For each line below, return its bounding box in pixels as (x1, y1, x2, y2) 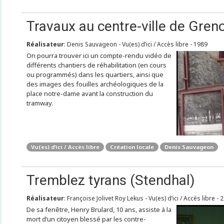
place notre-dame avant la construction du (26, 89, 153, 98)
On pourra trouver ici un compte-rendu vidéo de (26, 51, 171, 60)
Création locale (109, 143, 154, 150)
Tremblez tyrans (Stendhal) (26, 172, 195, 188)
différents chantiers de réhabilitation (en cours (26, 60, 166, 69)
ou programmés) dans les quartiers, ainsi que (26, 70, 163, 79)
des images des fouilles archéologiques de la (26, 79, 163, 88)
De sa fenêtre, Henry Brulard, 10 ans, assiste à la (26, 205, 171, 214)
